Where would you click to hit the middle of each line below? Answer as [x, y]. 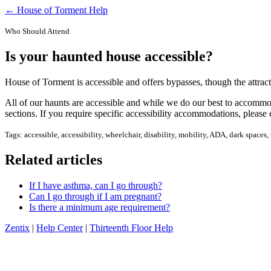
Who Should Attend [37, 31]
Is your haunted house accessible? [109, 56]
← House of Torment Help [56, 10]
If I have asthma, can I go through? [96, 185]
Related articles [54, 159]
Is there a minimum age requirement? [100, 207]
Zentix [17, 227]
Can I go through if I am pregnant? [95, 196]
